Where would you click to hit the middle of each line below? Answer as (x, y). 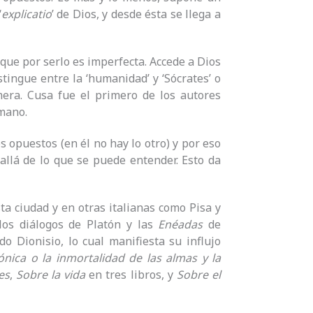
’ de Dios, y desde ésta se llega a (136, 14)
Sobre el (199, 274)
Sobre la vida (51, 274)
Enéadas (181, 224)
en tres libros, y (131, 274)
